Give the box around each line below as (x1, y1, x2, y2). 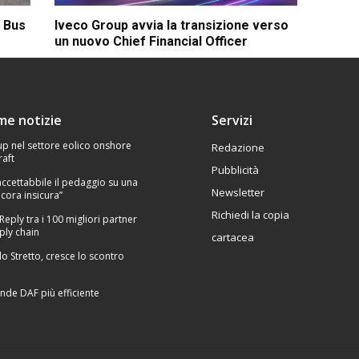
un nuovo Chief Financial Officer (54, 33, 248, 49)
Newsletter (211, 184, 264, 200)
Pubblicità (211, 162, 259, 177)
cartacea (211, 229, 254, 244)
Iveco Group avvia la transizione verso (54, 17, 289, 33)
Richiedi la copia (211, 207, 289, 222)
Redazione (211, 139, 264, 155)
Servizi (211, 111, 252, 129)
